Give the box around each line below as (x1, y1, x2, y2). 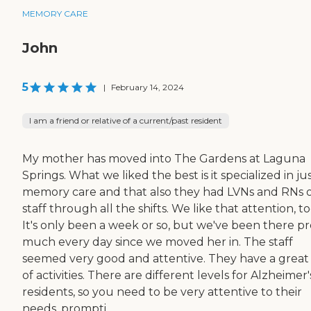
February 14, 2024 (111, 82, 184, 93)
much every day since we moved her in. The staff (22, 235, 293, 249)
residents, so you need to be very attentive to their (22, 285, 302, 299)
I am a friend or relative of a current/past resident (29, 115, 222, 126)
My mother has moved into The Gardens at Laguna (22, 152, 305, 166)
